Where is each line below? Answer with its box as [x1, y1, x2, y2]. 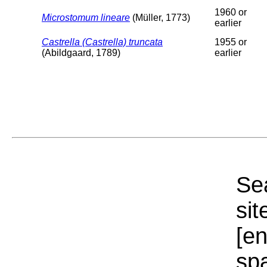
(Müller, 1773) [130, 12, 190, 23]
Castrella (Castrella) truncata [42, 36, 163, 47]
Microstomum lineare [42, 12, 130, 23]
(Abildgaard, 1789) [42, 47, 120, 58]
